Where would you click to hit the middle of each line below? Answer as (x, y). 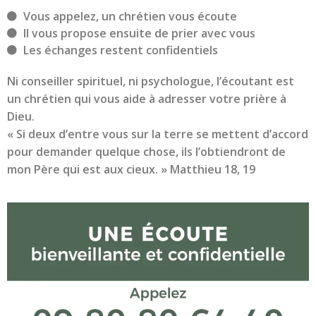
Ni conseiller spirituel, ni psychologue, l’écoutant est (151, 81)
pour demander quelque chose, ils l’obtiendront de (146, 151)
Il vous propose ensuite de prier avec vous (139, 33)
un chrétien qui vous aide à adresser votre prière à (147, 98)
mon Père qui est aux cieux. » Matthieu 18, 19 (131, 169)
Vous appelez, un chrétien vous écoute (130, 16)
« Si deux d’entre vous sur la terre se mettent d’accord (158, 134)
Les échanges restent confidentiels (120, 50)
